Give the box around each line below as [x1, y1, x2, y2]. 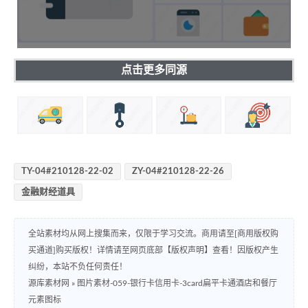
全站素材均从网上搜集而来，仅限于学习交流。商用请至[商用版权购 [28, 230, 278, 239]
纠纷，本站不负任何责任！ [28, 263, 127, 272]
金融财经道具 [21, 188, 75, 197]
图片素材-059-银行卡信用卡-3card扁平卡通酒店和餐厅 [77, 279, 277, 288]
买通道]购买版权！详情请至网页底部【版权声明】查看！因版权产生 [28, 246, 278, 255]
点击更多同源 [121, 64, 187, 76]
